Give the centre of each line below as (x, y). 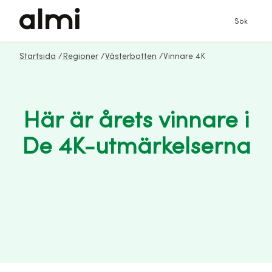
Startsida (38, 56)
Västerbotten (131, 56)
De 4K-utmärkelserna (136, 147)
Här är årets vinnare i (136, 121)
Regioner (80, 56)
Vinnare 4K (184, 56)
